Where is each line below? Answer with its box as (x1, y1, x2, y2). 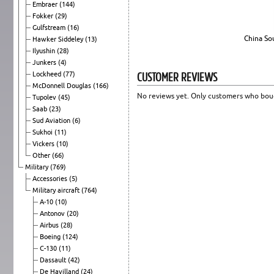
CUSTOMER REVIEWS (137, 68, 217, 85)
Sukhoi (32, 128, 54, 136)
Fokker (32, 12, 55, 20)
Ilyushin (32, 46, 57, 54)
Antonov (40, 209, 67, 217)
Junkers (32, 58, 58, 66)
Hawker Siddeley (32, 35, 85, 43)
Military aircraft (32, 186, 81, 194)
